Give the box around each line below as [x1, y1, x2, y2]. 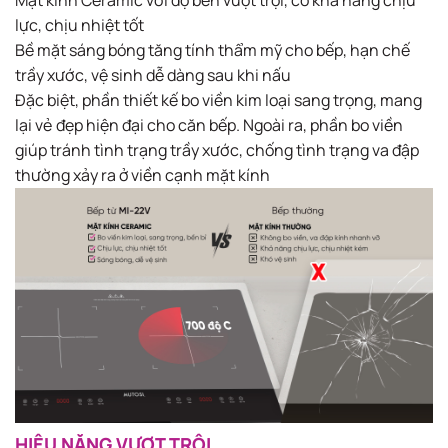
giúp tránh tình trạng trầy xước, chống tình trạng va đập [15, 139, 419, 162]
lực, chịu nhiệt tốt [15, 14, 144, 37]
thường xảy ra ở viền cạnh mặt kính [15, 164, 270, 187]
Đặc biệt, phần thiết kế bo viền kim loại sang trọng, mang [15, 89, 422, 112]
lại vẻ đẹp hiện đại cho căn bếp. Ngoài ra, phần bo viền [15, 114, 403, 137]
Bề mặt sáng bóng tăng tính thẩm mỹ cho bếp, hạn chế [15, 39, 410, 62]
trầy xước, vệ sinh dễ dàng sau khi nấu [15, 64, 291, 87]
